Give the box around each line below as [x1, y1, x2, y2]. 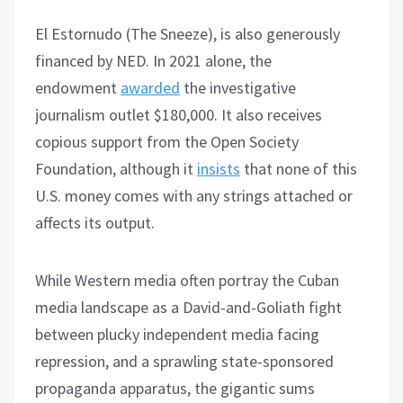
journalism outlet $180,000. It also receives [35, 104, 322, 126]
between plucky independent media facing [35, 324, 319, 345]
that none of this [240, 158, 357, 180]
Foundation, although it [35, 158, 197, 180]
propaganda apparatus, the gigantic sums [35, 378, 315, 399]
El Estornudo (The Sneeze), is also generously [35, 23, 340, 45]
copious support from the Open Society [35, 131, 299, 153]
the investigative [180, 77, 296, 99]
